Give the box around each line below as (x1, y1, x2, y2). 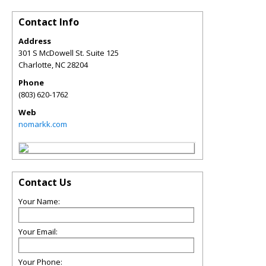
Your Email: (18, 226, 58, 237)
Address (18, 36, 51, 46)
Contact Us (18, 176, 71, 189)
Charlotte (18, 59, 52, 70)
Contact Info (18, 15, 79, 28)
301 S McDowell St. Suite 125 (18, 47, 119, 58)
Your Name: (18, 196, 60, 207)
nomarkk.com (18, 119, 67, 129)
